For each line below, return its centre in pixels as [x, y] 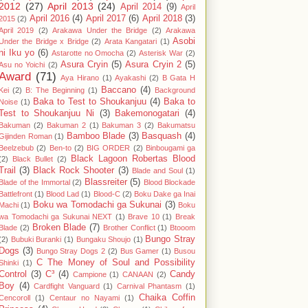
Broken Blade [59, 228]
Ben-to [60, 148]
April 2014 [141, 7]
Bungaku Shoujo [103, 240]
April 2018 [162, 19]
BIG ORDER [109, 148]
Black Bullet [33, 159]
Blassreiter [106, 183]
